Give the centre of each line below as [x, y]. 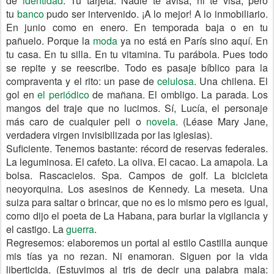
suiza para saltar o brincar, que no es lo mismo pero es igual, [137, 202]
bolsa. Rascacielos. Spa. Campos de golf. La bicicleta [137, 175]
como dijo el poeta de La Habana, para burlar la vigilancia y [137, 216]
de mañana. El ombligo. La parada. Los [178, 94]
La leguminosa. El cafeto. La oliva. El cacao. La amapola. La [137, 162]
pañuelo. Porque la [50, 41]
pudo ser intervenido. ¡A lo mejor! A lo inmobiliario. [156, 14]
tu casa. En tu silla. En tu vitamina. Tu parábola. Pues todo [137, 54]
